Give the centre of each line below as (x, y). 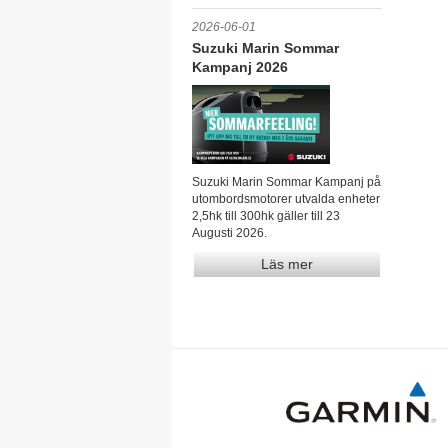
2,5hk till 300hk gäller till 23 (266, 215)
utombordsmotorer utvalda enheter (286, 198)
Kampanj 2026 (240, 67)
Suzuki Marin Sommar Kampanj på (286, 181)
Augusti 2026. (229, 232)
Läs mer (287, 263)
